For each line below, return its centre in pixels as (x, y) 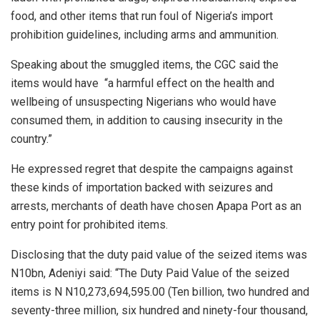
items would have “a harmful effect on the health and (142, 83)
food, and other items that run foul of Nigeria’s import (142, 16)
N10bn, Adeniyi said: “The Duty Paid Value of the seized (150, 273)
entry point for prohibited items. (89, 224)
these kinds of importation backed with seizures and (142, 187)
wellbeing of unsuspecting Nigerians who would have (144, 101)
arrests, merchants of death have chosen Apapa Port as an (156, 206)
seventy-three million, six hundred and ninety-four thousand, (159, 310)
